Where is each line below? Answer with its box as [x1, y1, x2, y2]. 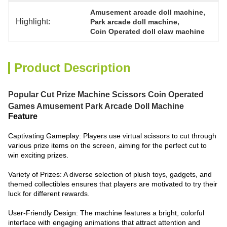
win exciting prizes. [8, 151, 68, 159]
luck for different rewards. [8, 190, 90, 198]
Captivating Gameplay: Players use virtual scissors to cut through [8, 132, 216, 140]
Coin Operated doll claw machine [90, 27, 205, 35]
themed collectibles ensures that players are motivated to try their [8, 180, 217, 188]
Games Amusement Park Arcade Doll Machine [8, 102, 184, 110]
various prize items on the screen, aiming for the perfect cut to [8, 141, 207, 149]
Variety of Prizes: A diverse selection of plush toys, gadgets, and [8, 170, 212, 178]
